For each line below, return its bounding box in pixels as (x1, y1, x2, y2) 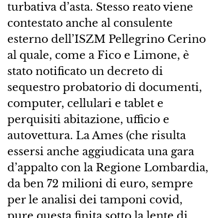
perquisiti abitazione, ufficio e (7, 112, 169, 127)
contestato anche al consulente (7, 16, 173, 30)
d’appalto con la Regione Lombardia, (7, 161, 208, 175)
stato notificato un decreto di (7, 64, 163, 78)
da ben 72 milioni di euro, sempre (7, 177, 193, 191)
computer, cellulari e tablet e (7, 96, 163, 110)
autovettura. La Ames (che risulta (7, 128, 186, 143)
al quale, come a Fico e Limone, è (7, 48, 189, 62)
